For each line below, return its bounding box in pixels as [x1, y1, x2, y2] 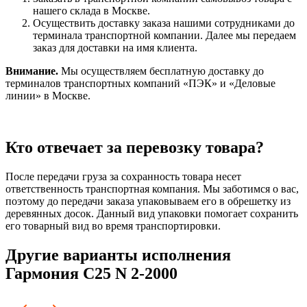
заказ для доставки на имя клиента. [33, 41, 197, 53]
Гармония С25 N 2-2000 [5, 265, 177, 283]
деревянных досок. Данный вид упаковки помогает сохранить [5, 208, 298, 220]
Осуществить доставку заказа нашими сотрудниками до [33, 16, 295, 29]
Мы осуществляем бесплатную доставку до [58, 64, 264, 77]
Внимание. [5, 64, 58, 77]
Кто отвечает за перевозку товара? [5, 138, 264, 157]
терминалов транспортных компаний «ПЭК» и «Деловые [5, 77, 275, 89]
